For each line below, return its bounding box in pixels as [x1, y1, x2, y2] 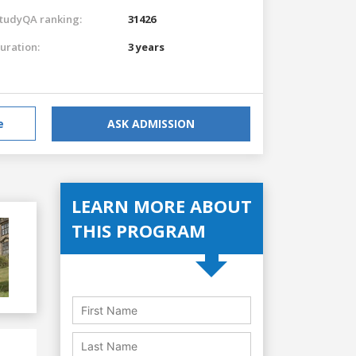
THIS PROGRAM [72, 218, 206, 242]
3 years [128, 39, 164, 54]
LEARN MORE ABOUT [72, 193, 252, 218]
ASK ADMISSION [107, 115, 195, 131]
